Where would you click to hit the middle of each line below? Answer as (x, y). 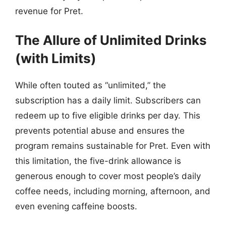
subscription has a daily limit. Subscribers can (108, 100)
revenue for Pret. (49, 11)
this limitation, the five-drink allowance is (98, 161)
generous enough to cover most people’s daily (108, 176)
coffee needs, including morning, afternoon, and (113, 191)
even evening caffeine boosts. (76, 206)
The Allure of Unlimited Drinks (111, 40)
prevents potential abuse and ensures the (100, 131)
